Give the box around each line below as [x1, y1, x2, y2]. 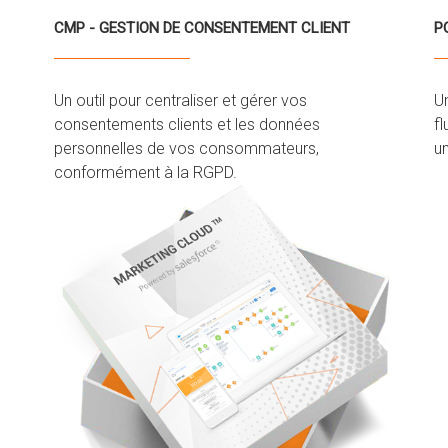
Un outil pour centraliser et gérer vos [54, 90, 307, 110]
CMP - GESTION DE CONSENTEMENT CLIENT [54, 18, 350, 37]
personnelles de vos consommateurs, [54, 138, 319, 158]
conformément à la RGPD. [54, 162, 237, 182]
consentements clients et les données [54, 114, 320, 134]
